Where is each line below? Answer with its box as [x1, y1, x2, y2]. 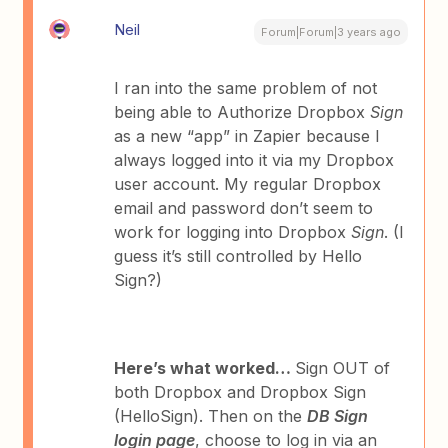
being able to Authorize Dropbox [114, 102, 371, 122]
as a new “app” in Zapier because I [114, 126, 381, 146]
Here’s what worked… [114, 358, 296, 378]
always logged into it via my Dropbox [114, 150, 395, 170]
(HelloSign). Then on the [114, 406, 308, 426]
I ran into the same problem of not [114, 78, 378, 98]
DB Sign [307, 406, 369, 426]
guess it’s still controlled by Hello [114, 246, 363, 266]
